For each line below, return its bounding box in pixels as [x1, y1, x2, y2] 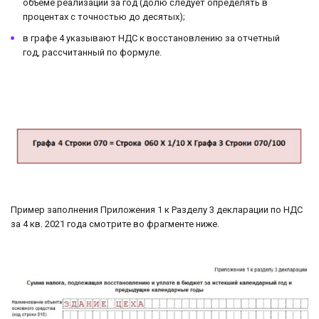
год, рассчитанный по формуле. [23, 47, 162, 58]
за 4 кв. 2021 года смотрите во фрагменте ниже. [11, 218, 219, 229]
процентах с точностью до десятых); [23, 11, 185, 23]
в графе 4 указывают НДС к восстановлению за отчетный [23, 33, 280, 44]
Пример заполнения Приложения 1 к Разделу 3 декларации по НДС [11, 204, 303, 215]
